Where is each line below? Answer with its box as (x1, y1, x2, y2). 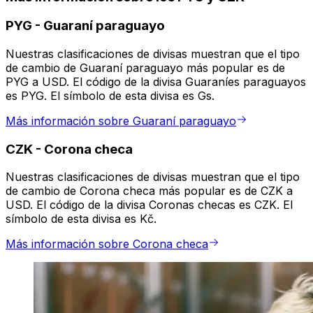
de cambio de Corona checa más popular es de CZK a (6, 184, 293, 198)
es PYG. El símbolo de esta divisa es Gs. (6, 89, 214, 103)
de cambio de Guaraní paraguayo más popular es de (6, 61, 285, 75)
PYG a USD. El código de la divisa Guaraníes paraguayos (6, 75, 306, 89)
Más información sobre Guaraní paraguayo (6, 114, 236, 129)
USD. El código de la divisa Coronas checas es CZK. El (6, 198, 293, 212)
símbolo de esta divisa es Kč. (6, 212, 156, 226)
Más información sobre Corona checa (6, 237, 208, 252)
